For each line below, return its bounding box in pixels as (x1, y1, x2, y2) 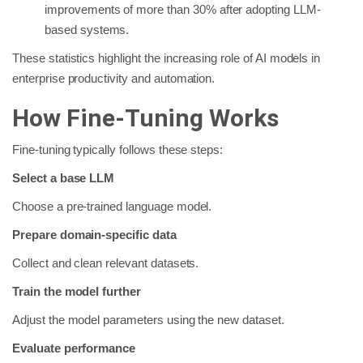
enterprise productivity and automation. (12, 70, 216, 85)
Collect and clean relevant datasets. (12, 255, 199, 270)
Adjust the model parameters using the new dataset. (12, 312, 284, 327)
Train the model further (12, 284, 141, 298)
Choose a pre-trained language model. (12, 199, 212, 213)
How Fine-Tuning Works (12, 103, 280, 132)
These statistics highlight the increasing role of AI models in (12, 50, 321, 65)
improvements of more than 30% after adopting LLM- (45, 2, 321, 16)
